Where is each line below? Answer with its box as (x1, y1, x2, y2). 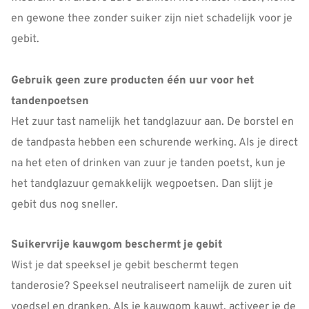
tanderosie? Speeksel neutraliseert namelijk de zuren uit (11, 279, 292, 294)
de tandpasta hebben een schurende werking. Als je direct (11, 135, 298, 150)
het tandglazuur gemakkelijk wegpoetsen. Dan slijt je (11, 177, 273, 191)
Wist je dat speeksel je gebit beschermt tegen (11, 259, 239, 273)
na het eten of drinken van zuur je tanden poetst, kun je (11, 156, 286, 170)
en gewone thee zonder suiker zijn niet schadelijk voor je (11, 11, 292, 26)
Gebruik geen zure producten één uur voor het (11, 73, 254, 88)
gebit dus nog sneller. (11, 197, 121, 212)
